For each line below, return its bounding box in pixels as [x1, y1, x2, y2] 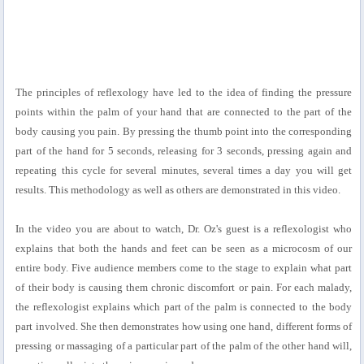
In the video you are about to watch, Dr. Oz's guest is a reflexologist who [15, 223, 353, 236]
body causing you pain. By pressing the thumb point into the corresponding [15, 125, 353, 138]
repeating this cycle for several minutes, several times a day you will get [15, 164, 353, 177]
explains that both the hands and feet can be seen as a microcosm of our [15, 242, 353, 255]
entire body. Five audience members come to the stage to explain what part [15, 262, 353, 275]
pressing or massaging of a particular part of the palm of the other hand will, [15, 340, 353, 353]
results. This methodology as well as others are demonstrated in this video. [15, 184, 341, 197]
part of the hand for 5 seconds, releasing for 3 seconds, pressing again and [15, 145, 353, 158]
